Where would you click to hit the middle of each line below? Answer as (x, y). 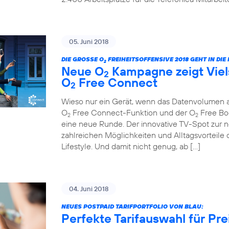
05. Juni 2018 (89, 41)
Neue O (83, 71)
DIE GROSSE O (80, 59)
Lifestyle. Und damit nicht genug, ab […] (131, 146)
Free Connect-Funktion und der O (133, 112)
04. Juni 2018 (89, 189)
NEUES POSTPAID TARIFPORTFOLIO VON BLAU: (132, 206)
